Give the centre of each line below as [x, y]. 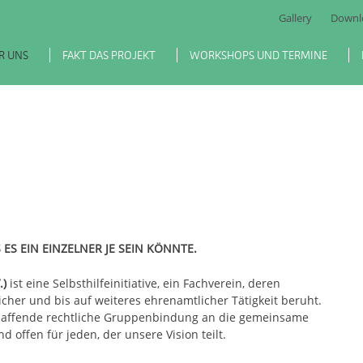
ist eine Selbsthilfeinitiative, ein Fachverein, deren [145, 283]
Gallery [295, 18]
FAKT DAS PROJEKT [109, 55]
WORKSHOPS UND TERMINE [258, 55]
